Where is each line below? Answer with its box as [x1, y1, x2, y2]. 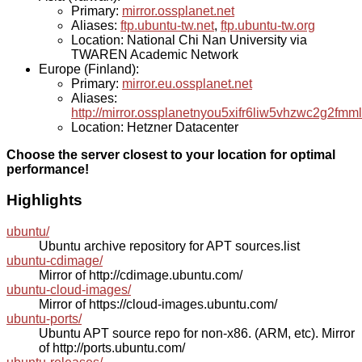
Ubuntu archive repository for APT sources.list [39, 239, 300, 254]
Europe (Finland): [39, 61, 139, 76]
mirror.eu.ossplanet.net [122, 76, 252, 90]
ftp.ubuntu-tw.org [221, 18, 315, 32]
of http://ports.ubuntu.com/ [39, 341, 185, 356]
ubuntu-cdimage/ [6, 254, 103, 268]
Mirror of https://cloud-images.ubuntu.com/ [39, 297, 277, 312]
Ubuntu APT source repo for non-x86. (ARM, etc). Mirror [39, 326, 355, 341]
